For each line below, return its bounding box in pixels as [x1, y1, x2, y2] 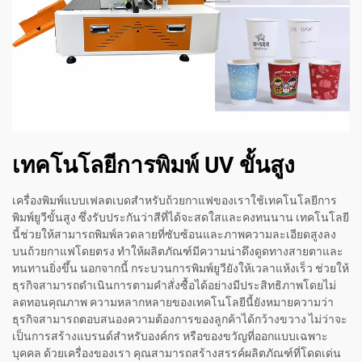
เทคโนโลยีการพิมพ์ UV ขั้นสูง [12, 152, 295, 179]
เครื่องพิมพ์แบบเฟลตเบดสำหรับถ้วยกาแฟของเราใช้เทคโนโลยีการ [12, 194, 337, 208]
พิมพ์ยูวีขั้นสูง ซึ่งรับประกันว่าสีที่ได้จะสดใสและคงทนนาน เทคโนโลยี [12, 211, 349, 225]
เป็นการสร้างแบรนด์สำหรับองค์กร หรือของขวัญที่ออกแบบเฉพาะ [12, 330, 328, 343]
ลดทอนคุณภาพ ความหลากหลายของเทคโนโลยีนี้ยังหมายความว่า [12, 296, 334, 309]
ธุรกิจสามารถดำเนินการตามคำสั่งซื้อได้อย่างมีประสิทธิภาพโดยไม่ [12, 279, 336, 293]
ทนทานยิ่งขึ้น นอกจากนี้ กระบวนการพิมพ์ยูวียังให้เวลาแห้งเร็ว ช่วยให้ [12, 262, 349, 276]
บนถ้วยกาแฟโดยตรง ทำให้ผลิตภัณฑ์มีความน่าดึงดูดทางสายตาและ [12, 245, 343, 259]
